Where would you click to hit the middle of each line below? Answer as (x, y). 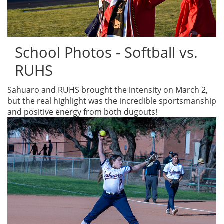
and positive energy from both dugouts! (82, 112)
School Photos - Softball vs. (106, 53)
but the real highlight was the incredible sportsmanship (112, 101)
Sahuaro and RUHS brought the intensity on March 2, (108, 90)
